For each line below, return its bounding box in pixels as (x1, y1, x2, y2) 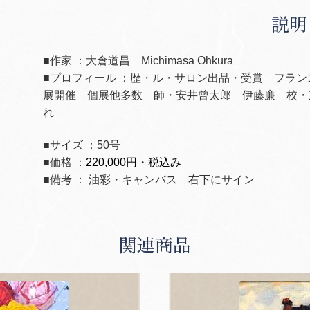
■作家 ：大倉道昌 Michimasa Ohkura (43, 54, 234, 66)
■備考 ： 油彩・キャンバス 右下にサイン (43, 174, 255, 186)
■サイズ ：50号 (43, 139, 121, 152)
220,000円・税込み (86, 156, 182, 169)
